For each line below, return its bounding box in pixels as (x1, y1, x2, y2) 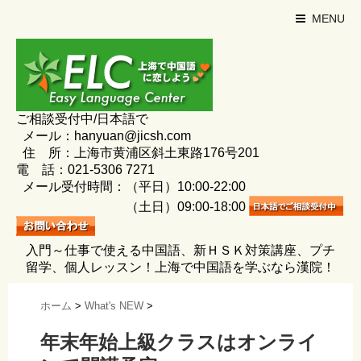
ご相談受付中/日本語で (16, 112, 148, 126)
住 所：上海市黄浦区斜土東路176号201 (16, 146, 259, 160)
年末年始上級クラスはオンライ (40, 331, 317, 354)
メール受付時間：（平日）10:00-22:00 (16, 180, 246, 193)
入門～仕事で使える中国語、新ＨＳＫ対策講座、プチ (26, 243, 335, 257)
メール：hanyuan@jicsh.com (16, 129, 191, 143)
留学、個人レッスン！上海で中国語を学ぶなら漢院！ (26, 260, 335, 274)
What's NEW (85, 300, 143, 312)
